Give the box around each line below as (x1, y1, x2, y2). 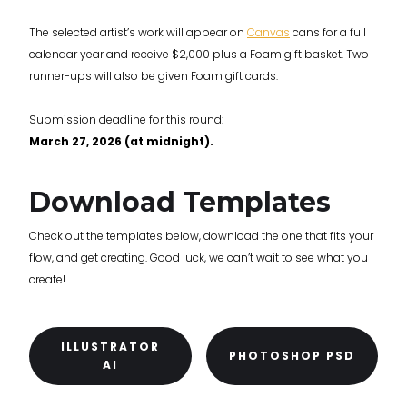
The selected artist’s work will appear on (29, 25, 247, 41)
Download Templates (29, 185, 331, 220)
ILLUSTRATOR (61, 339, 160, 355)
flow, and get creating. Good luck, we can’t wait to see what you (29, 250, 368, 266)
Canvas (247, 25, 290, 41)
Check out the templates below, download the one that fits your (29, 228, 373, 244)
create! (29, 272, 65, 288)
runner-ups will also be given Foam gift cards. (29, 68, 278, 84)
